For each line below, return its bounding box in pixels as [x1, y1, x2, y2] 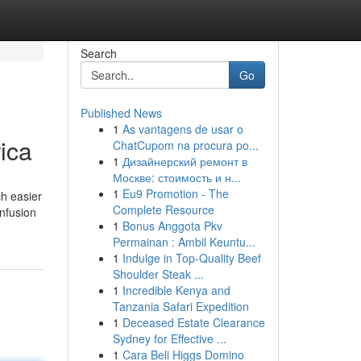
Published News [80, 105, 162, 121]
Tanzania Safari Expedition [112, 298, 249, 314]
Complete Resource [112, 201, 214, 218]
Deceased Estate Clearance [122, 314, 265, 330]
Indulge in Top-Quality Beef [122, 250, 261, 266]
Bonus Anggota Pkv [122, 218, 222, 234]
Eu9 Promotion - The [122, 185, 229, 201]
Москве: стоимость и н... [112, 169, 241, 185]
